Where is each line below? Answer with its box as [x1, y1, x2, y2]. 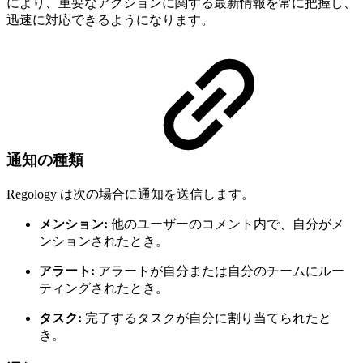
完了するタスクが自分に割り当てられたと [82, 310, 331, 325]
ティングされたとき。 [39, 280, 169, 295]
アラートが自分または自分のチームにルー [95, 263, 344, 278]
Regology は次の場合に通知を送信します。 [6, 186, 254, 201]
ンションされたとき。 [39, 233, 169, 248]
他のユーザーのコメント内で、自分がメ [108, 216, 344, 231]
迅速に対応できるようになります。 [6, 12, 214, 27]
